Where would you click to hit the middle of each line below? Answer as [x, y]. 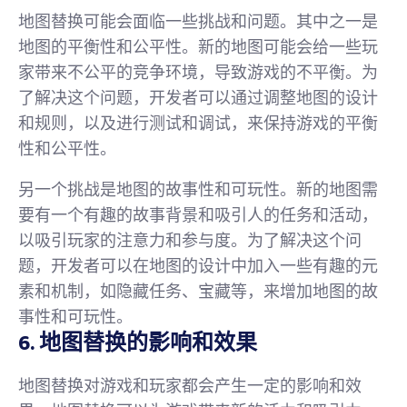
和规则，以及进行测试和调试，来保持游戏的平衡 [198, 123]
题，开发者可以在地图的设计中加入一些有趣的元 [198, 266]
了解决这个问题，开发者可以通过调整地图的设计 [198, 98]
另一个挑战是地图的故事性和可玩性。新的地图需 [198, 189]
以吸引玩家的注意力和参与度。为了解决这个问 [190, 240]
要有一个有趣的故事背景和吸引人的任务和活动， [198, 215]
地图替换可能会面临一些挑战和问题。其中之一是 [198, 21]
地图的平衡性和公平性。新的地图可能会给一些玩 [198, 47]
